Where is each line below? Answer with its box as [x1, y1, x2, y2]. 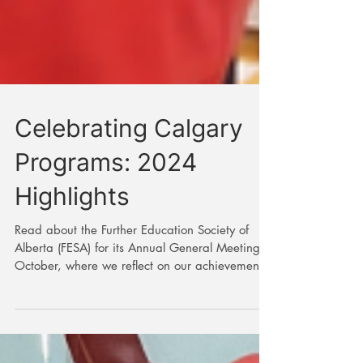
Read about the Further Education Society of [15, 332, 249, 348]
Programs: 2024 [15, 258, 197, 287]
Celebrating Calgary [15, 224, 243, 253]
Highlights [15, 292, 130, 321]
